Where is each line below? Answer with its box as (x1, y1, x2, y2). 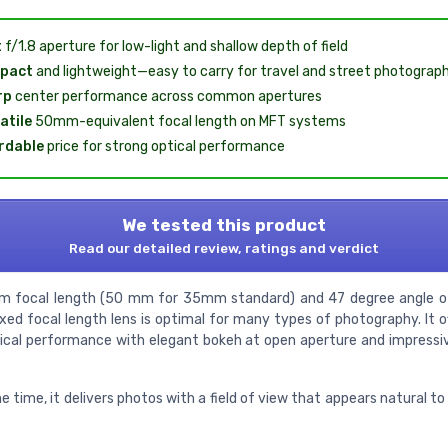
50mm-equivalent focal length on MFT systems (31, 113, 346, 131)
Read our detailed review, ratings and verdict (69, 240, 379, 257)
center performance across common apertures (11, 88, 322, 106)
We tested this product (122, 215, 326, 236)
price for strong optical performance (43, 138, 285, 156)
